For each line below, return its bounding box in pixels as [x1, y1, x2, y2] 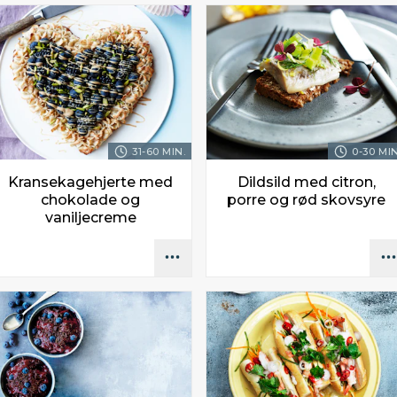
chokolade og [41, 191, 141, 208]
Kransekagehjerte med [8, 173, 174, 191]
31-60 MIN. [132, 144, 186, 158]
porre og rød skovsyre [227, 191, 386, 208]
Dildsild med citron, [237, 173, 376, 191]
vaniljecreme [44, 208, 136, 226]
